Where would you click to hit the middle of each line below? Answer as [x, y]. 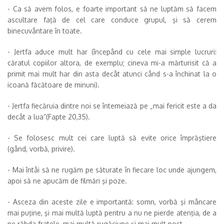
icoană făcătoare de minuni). [53, 85]
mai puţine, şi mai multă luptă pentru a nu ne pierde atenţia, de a [112, 213]
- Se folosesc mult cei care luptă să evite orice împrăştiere [112, 138]
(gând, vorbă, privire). [41, 149]
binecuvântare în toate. [45, 31]
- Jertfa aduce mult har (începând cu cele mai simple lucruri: [112, 52]
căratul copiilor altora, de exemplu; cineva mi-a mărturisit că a [112, 63]
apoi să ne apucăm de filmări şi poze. [67, 181]
